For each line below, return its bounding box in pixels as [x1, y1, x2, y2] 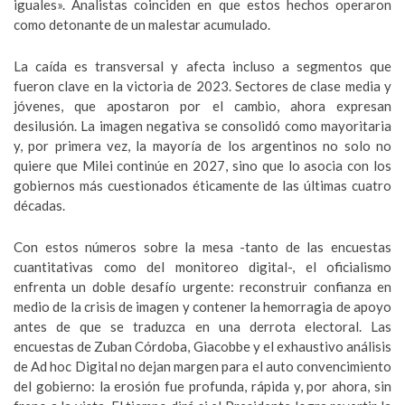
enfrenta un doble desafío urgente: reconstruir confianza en [14, 278, 391, 295]
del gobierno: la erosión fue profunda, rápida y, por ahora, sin [14, 378, 391, 394]
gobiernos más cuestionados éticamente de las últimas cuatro [14, 177, 391, 193]
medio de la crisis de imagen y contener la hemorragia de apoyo [14, 298, 391, 315]
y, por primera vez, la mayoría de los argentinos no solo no [14, 137, 391, 154]
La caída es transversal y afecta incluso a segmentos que [14, 58, 391, 74]
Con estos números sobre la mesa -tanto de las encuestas [14, 239, 391, 255]
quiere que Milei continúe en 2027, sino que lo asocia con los [14, 157, 391, 174]
